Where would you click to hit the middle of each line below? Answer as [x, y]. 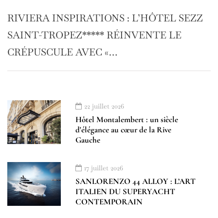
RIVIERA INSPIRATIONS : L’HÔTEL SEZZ [105, 18]
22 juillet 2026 [104, 106]
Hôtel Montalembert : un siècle [127, 120]
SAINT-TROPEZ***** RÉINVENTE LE [94, 35]
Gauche [88, 140]
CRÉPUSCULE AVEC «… [62, 52]
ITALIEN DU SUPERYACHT [125, 192]
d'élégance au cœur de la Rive [123, 130]
